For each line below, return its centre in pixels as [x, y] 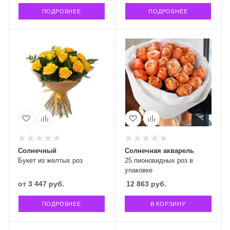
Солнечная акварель [159, 150]
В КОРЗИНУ [168, 204]
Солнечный [37, 150]
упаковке [138, 170]
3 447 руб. [46, 184]
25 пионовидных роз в [159, 160]
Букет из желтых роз [50, 160]
